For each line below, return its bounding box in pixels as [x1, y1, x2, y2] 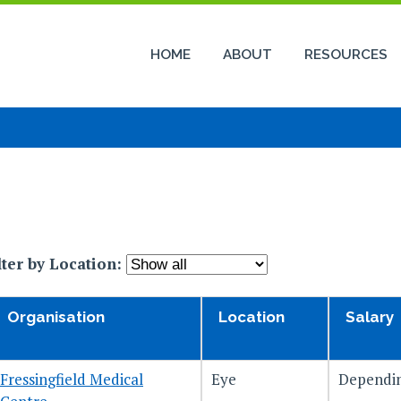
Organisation [7, 308, 105, 327]
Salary [346, 308, 394, 327]
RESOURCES [304, 47, 388, 63]
